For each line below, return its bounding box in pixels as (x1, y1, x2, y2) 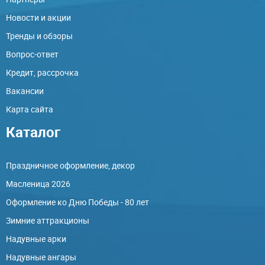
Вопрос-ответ (6, 48, 59, 60)
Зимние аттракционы (6, 214, 89, 226)
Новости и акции (6, 11, 71, 23)
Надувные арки (6, 232, 66, 244)
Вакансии (6, 85, 44, 96)
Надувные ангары (6, 251, 76, 263)
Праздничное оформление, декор (6, 159, 135, 171)
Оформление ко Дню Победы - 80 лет (6, 196, 149, 208)
